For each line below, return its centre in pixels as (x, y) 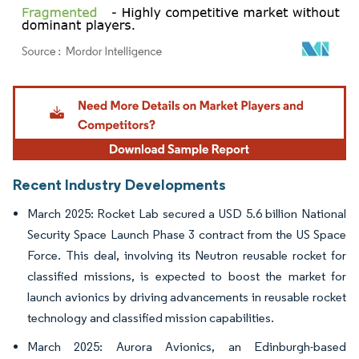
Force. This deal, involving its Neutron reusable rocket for (187, 256)
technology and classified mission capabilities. (151, 318)
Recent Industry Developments (119, 185)
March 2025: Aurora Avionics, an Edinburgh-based (187, 347)
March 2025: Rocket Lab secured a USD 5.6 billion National (187, 214)
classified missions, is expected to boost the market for (187, 276)
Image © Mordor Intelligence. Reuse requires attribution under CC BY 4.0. (170, 87)
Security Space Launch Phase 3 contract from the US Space (187, 235)
